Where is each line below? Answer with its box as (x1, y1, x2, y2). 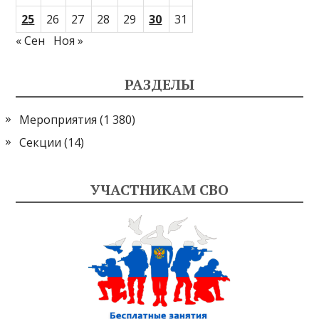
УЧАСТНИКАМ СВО (90, 179, 229, 199)
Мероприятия (19, 111, 98, 127)
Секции (19, 134, 62, 150)
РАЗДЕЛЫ (125, 74, 194, 94)
